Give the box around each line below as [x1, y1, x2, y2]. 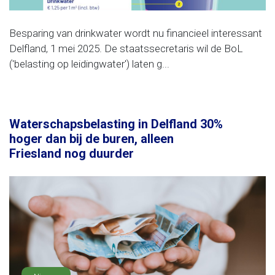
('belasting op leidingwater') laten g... [9, 58, 169, 70]
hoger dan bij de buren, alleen [9, 131, 174, 146]
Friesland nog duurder [9, 146, 134, 161]
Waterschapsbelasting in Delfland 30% [9, 117, 223, 131]
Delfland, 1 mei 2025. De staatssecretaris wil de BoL [9, 42, 242, 55]
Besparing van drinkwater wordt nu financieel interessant [9, 27, 262, 39]
